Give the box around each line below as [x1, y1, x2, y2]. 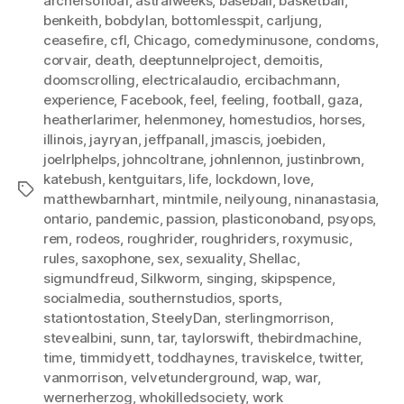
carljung [266, 11, 319, 29]
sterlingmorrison [224, 308, 330, 326]
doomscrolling [43, 70, 135, 88]
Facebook [120, 90, 183, 108]
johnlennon [209, 150, 280, 168]
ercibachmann [243, 70, 336, 88]
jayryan [89, 130, 138, 148]
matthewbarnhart [43, 189, 156, 207]
